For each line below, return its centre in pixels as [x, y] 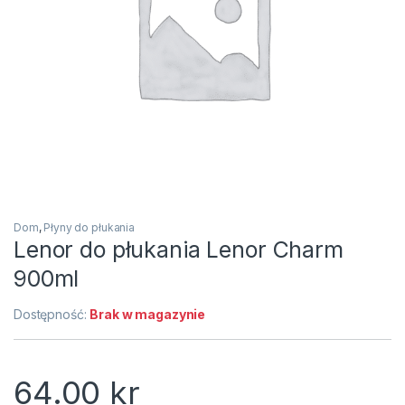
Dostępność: [52, 315]
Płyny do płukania [89, 228]
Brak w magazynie [148, 315]
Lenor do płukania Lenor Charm [179, 250]
